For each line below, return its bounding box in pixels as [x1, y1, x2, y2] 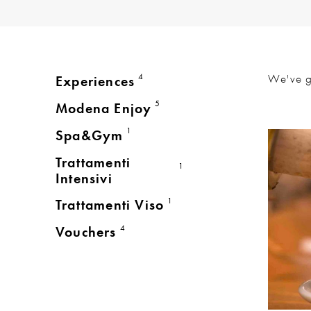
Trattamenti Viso [56, 196, 165, 215]
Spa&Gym [56, 126, 124, 144]
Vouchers [56, 224, 117, 242]
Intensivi [56, 169, 112, 187]
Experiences [56, 72, 135, 90]
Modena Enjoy [56, 99, 152, 117]
